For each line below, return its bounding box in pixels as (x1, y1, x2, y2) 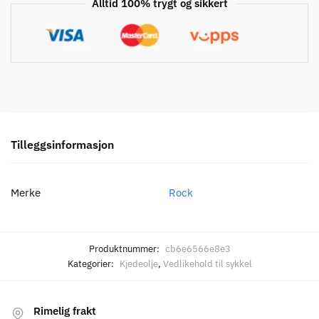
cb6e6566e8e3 (164, 242, 231, 255)
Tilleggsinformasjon (11, 137, 114, 152)
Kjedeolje (119, 257, 158, 270)
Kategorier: (67, 257, 116, 270)
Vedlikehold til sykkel (162, 257, 252, 270)
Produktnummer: (88, 242, 162, 255)
